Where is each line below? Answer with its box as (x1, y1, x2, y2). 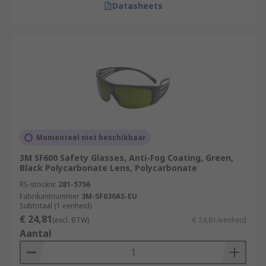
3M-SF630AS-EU (81, 191, 137, 201)
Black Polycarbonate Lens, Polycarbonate (20, 162, 197, 173)
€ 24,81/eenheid (192, 215, 246, 225)
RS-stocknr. (20, 179, 56, 189)
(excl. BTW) (52, 215, 89, 225)
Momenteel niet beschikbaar (36, 132, 146, 142)
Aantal (20, 227, 52, 240)
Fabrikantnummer (20, 191, 80, 201)
